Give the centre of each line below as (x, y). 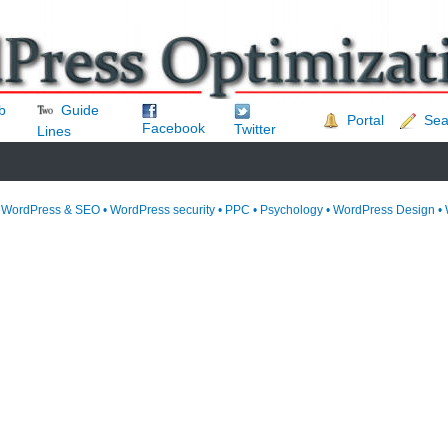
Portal (366, 120)
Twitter (255, 128)
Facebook (174, 127)
